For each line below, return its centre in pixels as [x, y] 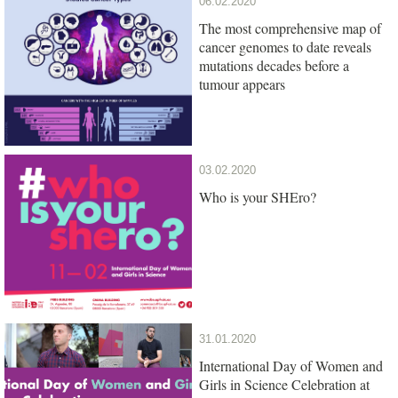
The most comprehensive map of [290, 28]
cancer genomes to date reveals [285, 46]
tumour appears [242, 84]
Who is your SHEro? [258, 196]
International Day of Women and [291, 365]
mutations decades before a [274, 65]
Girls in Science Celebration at [284, 384]
